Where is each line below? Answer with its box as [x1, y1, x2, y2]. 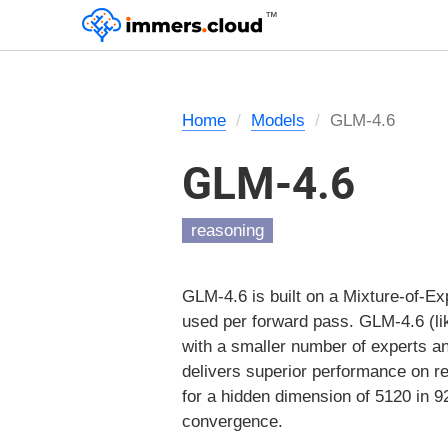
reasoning [191, 221, 264, 240]
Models [251, 111, 305, 130]
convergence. [182, 411, 283, 431]
